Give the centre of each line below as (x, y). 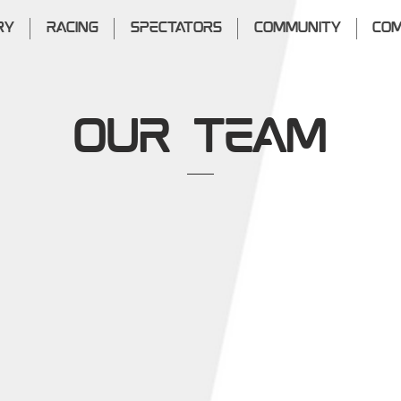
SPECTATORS (176, 28)
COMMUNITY (297, 28)
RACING (72, 28)
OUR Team (200, 139)
